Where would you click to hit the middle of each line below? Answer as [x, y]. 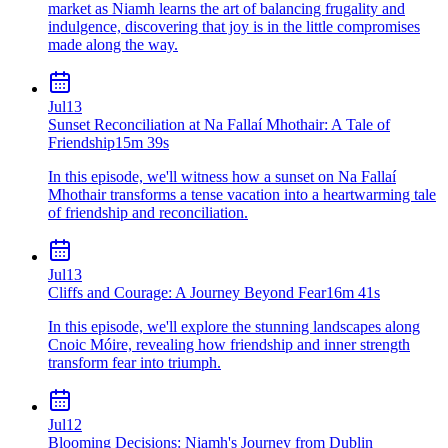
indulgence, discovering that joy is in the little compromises [234, 26]
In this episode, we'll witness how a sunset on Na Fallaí [222, 176]
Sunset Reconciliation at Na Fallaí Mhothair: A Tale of [219, 124]
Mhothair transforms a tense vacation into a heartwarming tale [242, 194]
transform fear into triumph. [134, 362]
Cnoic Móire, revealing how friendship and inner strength [229, 344]
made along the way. [113, 44]
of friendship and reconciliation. [148, 212]
